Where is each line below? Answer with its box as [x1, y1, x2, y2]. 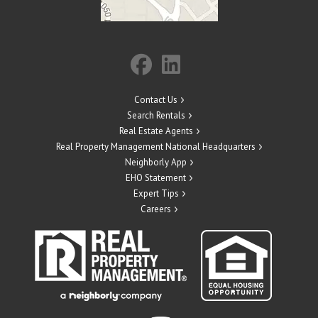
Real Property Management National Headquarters [56, 140, 256, 153]
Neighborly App [125, 155, 187, 168]
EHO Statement [126, 171, 186, 184]
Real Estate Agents [119, 124, 193, 137]
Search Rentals [126, 109, 185, 121]
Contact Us [134, 93, 177, 106]
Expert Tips [133, 187, 179, 199]
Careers [141, 202, 171, 215]
